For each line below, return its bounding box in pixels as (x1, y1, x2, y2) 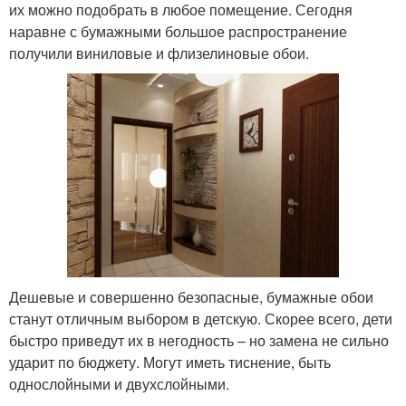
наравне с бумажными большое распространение (9, 20, 347, 42)
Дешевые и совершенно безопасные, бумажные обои (9, 285, 373, 307)
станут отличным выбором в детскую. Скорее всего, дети (9, 307, 392, 329)
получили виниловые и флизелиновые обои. (9, 42, 309, 63)
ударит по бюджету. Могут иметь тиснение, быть (9, 351, 331, 372)
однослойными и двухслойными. (9, 372, 229, 394)
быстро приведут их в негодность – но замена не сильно (9, 329, 389, 351)
